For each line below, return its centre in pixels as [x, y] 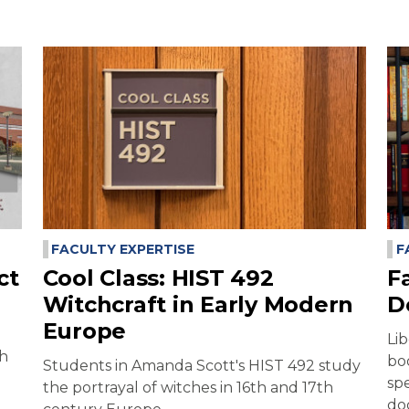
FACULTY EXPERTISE [123, 249]
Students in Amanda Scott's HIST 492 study [201, 365]
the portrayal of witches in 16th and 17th [188, 387]
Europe [84, 330]
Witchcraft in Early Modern [198, 304]
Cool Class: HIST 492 [158, 278]
